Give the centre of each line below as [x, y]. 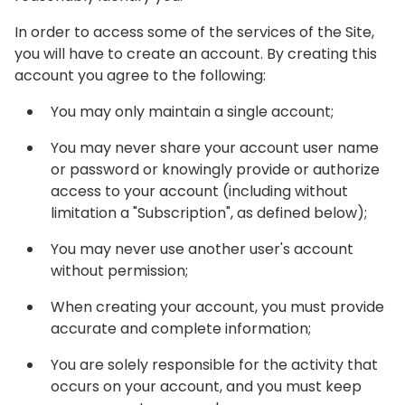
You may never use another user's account [202, 249]
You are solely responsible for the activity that [214, 365]
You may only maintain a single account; [192, 112]
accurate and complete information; [181, 329]
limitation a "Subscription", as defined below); [209, 213]
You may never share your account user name [215, 148]
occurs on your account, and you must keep [206, 386]
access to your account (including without [199, 191]
